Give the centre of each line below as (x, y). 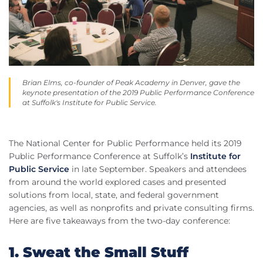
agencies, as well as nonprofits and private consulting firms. (131, 208)
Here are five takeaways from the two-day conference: (119, 221)
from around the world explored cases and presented (117, 182)
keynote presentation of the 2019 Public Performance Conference (138, 93)
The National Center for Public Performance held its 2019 (125, 144)
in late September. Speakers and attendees (158, 169)
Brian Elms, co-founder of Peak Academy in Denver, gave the (131, 83)
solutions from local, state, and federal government (114, 195)
